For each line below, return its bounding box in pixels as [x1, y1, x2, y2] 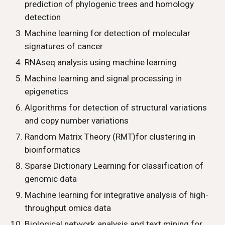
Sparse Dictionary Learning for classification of [25, 161, 204, 171]
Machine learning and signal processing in [25, 73, 182, 83]
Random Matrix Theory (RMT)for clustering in [25, 132, 196, 142]
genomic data [25, 174, 77, 184]
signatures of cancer [25, 41, 103, 51]
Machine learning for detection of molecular [25, 28, 191, 38]
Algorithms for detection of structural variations [25, 102, 207, 113]
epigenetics [25, 86, 69, 96]
